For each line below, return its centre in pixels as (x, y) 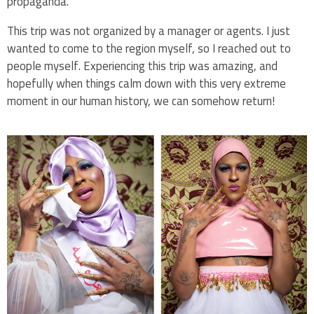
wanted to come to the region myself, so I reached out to (149, 48)
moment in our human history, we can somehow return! (141, 101)
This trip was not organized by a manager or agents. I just (149, 30)
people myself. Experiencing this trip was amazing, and (142, 66)
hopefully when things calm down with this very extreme (146, 83)
